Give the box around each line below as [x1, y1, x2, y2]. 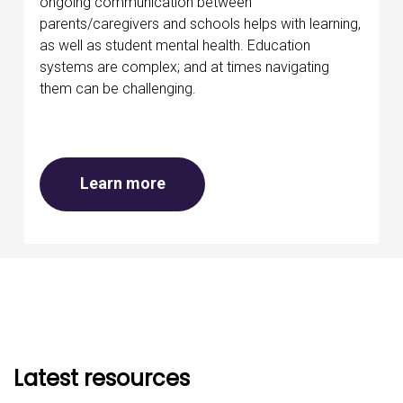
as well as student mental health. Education [40, 36, 310, 54]
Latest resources [13, 363, 190, 393]
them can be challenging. [40, 79, 196, 97]
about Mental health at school [164, 172, 387, 192]
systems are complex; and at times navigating [40, 58, 329, 76]
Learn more [79, 173, 166, 193]
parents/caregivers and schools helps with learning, [40, 14, 361, 32]
